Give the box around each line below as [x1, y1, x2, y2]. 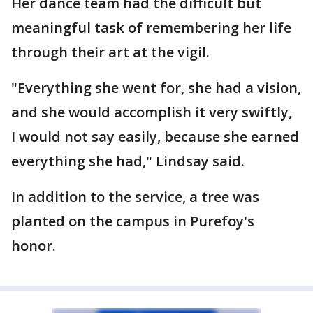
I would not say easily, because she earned [11, 127, 299, 146]
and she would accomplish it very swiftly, [11, 103, 292, 122]
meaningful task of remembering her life [11, 18, 291, 37]
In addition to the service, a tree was [11, 187, 259, 206]
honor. [11, 236, 56, 255]
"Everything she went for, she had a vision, [11, 78, 301, 97]
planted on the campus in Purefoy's [11, 212, 254, 231]
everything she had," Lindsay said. [11, 152, 245, 170]
